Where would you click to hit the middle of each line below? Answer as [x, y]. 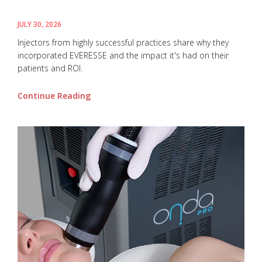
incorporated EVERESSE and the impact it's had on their [123, 56]
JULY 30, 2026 [39, 25]
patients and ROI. [50, 68]
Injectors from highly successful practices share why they [123, 43]
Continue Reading [54, 95]
